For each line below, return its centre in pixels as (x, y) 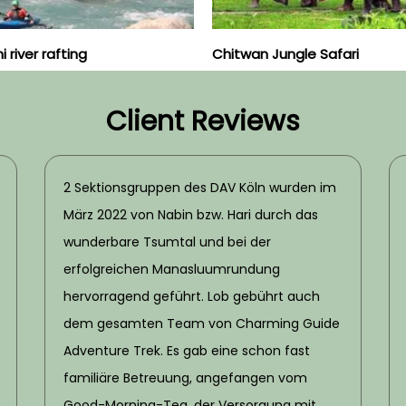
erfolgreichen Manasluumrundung (172, 270)
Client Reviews (203, 122)
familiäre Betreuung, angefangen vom (185, 378)
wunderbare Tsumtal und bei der (167, 242)
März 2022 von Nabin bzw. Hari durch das (191, 215)
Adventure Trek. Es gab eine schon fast (187, 351)
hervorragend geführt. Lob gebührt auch (192, 297)
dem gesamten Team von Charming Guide (202, 324)
